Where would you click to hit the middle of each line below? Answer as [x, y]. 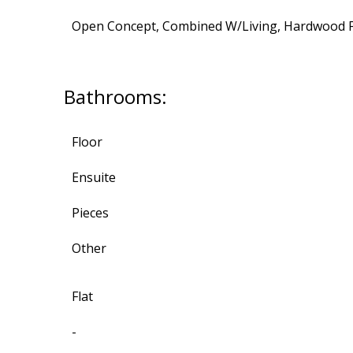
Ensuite [93, 178]
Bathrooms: [115, 97]
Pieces [90, 213]
